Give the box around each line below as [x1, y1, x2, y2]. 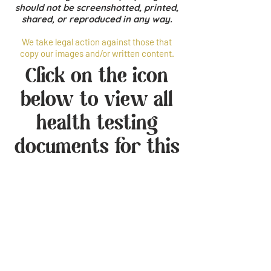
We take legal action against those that [22, 36, 172, 47]
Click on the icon [25, 66, 168, 88]
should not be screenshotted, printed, [15, 1, 178, 13]
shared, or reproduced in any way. [21, 13, 172, 25]
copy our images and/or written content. [19, 47, 174, 59]
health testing [36, 113, 158, 135]
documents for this [14, 137, 180, 158]
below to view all [21, 90, 173, 111]
